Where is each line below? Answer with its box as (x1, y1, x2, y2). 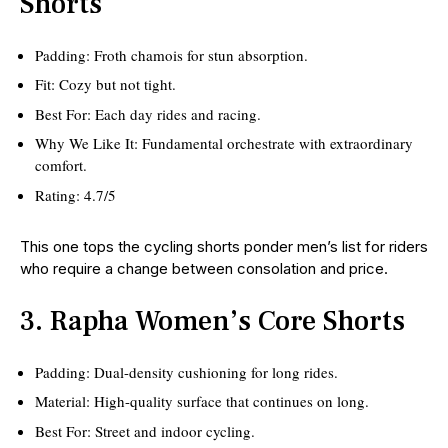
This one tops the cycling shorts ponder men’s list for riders (20, 236, 428, 256)
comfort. (35, 155, 87, 176)
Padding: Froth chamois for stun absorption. (35, 44, 308, 65)
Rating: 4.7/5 (35, 184, 116, 205)
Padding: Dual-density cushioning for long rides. (35, 361, 338, 382)
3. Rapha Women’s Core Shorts (20, 302, 405, 339)
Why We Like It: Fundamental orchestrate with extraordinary (35, 133, 413, 154)
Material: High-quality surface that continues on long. (35, 391, 369, 412)
